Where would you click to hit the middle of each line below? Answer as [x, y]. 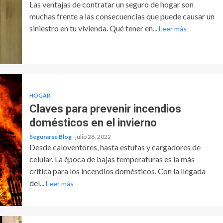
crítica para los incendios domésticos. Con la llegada [117, 171]
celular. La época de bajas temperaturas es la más [112, 159]
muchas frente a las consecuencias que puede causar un [122, 16]
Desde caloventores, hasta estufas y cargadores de [115, 147]
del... [37, 183]
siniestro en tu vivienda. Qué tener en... [94, 28]
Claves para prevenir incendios [105, 109]
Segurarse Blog [51, 136]
